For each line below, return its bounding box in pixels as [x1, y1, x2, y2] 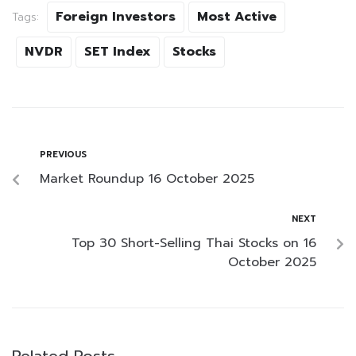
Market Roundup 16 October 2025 [40, 169, 254, 189]
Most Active [197, 7, 277, 27]
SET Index [84, 42, 151, 62]
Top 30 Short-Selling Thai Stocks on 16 [72, 234, 316, 253]
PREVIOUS [40, 148, 87, 162]
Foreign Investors [56, 7, 176, 27]
